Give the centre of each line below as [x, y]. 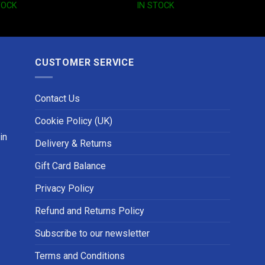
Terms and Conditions [80, 256]
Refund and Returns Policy [90, 211]
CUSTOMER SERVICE [85, 63]
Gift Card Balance [70, 166]
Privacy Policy [64, 188]
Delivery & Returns [73, 143]
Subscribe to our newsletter [92, 233]
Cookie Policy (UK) [74, 121]
